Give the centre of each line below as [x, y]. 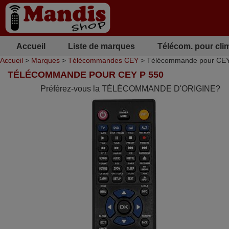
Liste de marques [101, 46]
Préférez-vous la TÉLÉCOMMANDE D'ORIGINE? [130, 89]
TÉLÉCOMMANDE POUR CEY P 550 [86, 75]
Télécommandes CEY [103, 60]
